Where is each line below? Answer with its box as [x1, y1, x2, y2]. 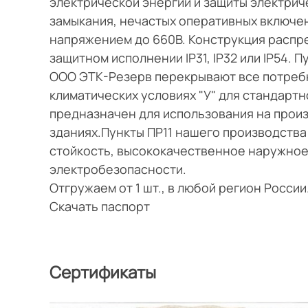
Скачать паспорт [49, 197, 150, 214]
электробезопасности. [49, 160, 186, 177]
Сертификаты [49, 260, 156, 283]
